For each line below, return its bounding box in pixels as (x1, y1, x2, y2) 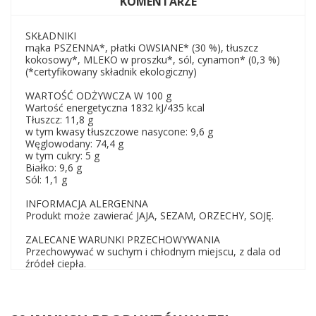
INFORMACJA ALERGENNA (25, 197, 148, 210)
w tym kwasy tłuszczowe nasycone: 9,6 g (25, 125, 213, 138)
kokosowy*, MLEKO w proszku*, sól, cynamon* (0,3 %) (25, 53, 280, 66)
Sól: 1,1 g (25, 173, 67, 186)
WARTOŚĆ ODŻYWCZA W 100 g (25, 89, 171, 102)
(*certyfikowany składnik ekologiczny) (25, 65, 197, 78)
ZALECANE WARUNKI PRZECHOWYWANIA (25, 233, 220, 246)
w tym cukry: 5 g (25, 149, 99, 162)
